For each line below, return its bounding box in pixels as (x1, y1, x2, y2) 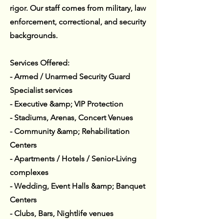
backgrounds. (10, 31, 58, 40)
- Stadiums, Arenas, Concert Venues (10, 113, 133, 122)
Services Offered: (10, 58, 69, 67)
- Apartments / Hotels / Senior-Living (10, 154, 136, 163)
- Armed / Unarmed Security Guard (10, 72, 130, 81)
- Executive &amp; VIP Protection (10, 99, 123, 109)
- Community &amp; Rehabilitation (10, 127, 130, 136)
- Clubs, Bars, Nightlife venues (10, 209, 113, 218)
